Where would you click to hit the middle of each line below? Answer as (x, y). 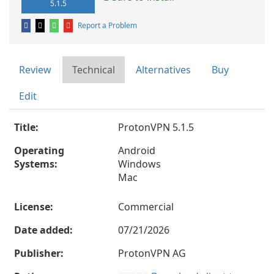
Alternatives (163, 70)
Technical (94, 70)
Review (35, 70)
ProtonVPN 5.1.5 (156, 127)
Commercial (146, 207)
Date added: (43, 230)
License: (34, 207)
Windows (139, 164)
